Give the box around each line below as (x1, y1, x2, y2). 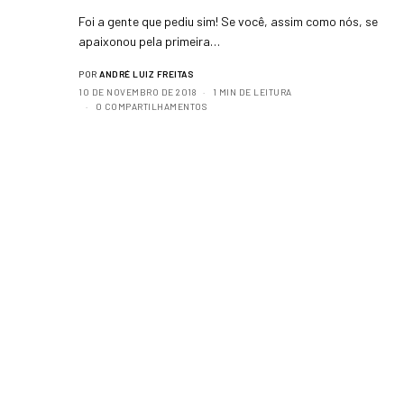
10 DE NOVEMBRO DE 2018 (78, 87, 196, 97)
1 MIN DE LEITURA (212, 87, 292, 97)
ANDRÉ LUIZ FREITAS (99, 69, 193, 79)
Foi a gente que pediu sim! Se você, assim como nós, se (78, 14, 379, 29)
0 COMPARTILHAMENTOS (95, 101, 207, 112)
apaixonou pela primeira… (78, 33, 221, 49)
